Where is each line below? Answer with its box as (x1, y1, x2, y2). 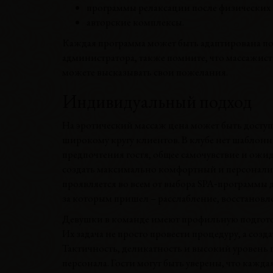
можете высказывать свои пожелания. (62, 65, 228, 79)
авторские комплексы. (87, 15, 184, 29)
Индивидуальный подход (62, 90, 252, 113)
